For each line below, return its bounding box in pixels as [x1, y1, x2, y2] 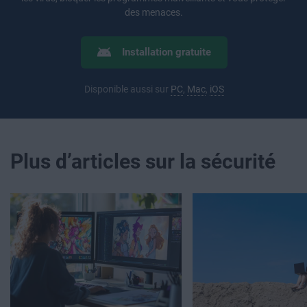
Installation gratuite [121, 47, 211, 59]
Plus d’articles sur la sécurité [10, 149, 275, 174]
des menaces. [125, 7, 183, 19]
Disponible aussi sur [84, 84, 171, 95]
